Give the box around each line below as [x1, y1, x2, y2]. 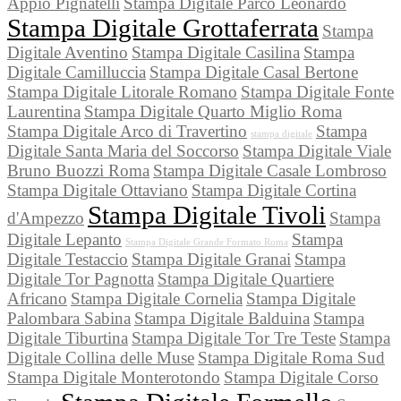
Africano [7, 289, 67, 309]
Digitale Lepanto [7, 230, 122, 250]
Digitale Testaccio [7, 250, 128, 269]
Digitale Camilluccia [7, 63, 146, 82]
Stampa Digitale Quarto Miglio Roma [84, 102, 342, 122]
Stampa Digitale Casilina [132, 43, 300, 63]
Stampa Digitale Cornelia [71, 289, 243, 309]
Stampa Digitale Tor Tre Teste [132, 328, 336, 348]
